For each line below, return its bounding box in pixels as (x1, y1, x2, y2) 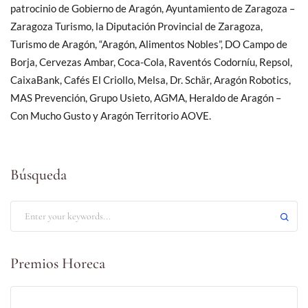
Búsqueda (10, 165, 67, 184)
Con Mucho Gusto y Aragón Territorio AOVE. (10, 109, 211, 122)
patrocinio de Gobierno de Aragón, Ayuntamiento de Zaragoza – (10, 1, 295, 14)
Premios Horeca (10, 254, 105, 272)
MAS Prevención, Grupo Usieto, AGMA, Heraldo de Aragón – (10, 91, 281, 104)
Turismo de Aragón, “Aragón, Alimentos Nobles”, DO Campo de (10, 37, 287, 50)
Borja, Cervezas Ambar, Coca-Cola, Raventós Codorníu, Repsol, (10, 55, 292, 68)
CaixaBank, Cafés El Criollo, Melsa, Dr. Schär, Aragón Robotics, (10, 73, 291, 86)
